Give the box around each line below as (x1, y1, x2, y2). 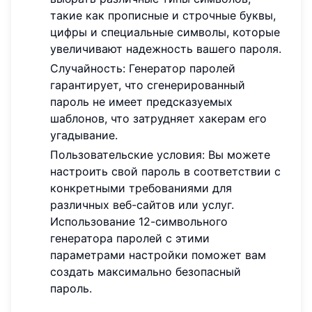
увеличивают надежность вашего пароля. (50, 41, 281, 56)
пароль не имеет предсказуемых (50, 94, 233, 109)
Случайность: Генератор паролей (50, 61, 235, 75)
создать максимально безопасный (50, 264, 241, 279)
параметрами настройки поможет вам (50, 247, 266, 262)
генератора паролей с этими (50, 231, 210, 245)
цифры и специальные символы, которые (50, 24, 280, 39)
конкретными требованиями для (50, 180, 232, 195)
